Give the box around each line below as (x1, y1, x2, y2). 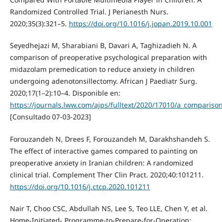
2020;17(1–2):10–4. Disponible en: (9, 88, 120, 98)
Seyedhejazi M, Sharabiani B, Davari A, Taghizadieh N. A (9, 41, 197, 51)
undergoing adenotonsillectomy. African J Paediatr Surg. (9, 76, 197, 86)
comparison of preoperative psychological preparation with (9, 53, 207, 62)
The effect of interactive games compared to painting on (9, 146, 198, 156)
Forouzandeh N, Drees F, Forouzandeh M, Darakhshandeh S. (9, 134, 210, 144)
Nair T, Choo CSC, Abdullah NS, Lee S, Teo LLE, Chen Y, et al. (9, 203, 208, 213)
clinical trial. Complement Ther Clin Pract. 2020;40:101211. (9, 169, 204, 179)
